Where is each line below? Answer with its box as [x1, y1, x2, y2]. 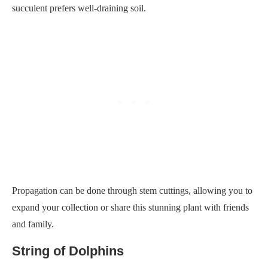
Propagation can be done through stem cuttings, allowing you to [12, 185, 252, 196]
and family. [12, 218, 54, 229]
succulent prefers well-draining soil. [12, 2, 146, 13]
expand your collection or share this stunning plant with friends [12, 202, 249, 212]
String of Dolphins [12, 243, 124, 258]
